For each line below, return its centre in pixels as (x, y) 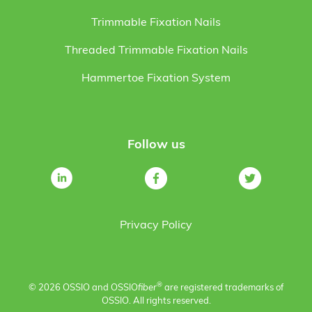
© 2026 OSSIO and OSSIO (83, 288)
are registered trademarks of (223, 288)
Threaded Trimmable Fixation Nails (156, 51)
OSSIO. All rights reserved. (156, 301)
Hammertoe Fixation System (156, 79)
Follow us (156, 145)
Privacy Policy (156, 226)
